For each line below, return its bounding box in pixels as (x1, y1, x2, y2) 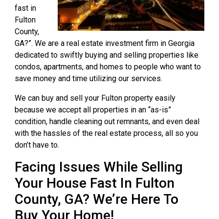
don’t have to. (15, 140, 59, 150)
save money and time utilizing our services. (15, 74, 162, 83)
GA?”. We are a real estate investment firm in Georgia (15, 39, 195, 48)
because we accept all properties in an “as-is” (15, 105, 171, 114)
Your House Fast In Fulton (15, 175, 175, 191)
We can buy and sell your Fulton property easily (15, 93, 175, 103)
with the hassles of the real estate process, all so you (15, 129, 198, 138)
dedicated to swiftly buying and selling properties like (15, 50, 198, 60)
